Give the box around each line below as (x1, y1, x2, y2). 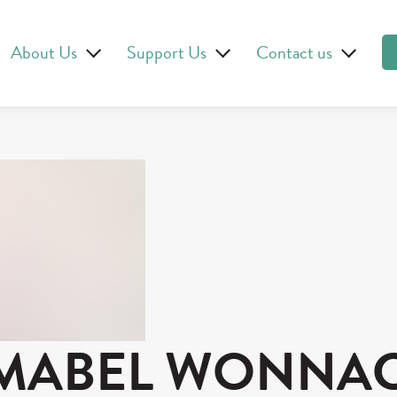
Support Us (127, 39, 206, 66)
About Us (11, 39, 77, 66)
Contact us (256, 39, 332, 66)
